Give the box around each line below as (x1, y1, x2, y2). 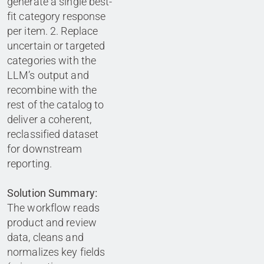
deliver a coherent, (7, 113, 92, 126)
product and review (7, 216, 97, 229)
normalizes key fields (7, 246, 105, 259)
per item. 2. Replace (7, 25, 98, 38)
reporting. (7, 157, 52, 170)
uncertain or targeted (7, 39, 105, 52)
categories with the (7, 54, 97, 67)
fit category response (7, 10, 106, 23)
